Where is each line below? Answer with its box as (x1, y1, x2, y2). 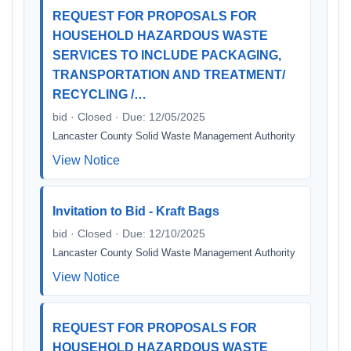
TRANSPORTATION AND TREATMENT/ (52, 68, 285, 81)
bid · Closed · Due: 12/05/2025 (52, 110, 205, 123)
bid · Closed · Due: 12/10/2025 (52, 227, 205, 240)
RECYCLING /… (52, 88, 147, 101)
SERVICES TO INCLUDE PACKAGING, (52, 49, 281, 62)
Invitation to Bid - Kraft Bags (52, 204, 219, 218)
